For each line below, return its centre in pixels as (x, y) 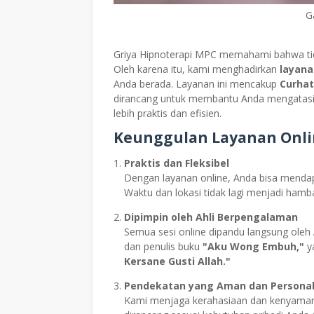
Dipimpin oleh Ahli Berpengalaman (211, 217)
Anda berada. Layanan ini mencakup (197, 84)
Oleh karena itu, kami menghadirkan (197, 69)
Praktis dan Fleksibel (177, 163)
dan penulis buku (163, 246)
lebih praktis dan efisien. (168, 113)
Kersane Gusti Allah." (177, 261)
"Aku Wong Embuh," (253, 246)
